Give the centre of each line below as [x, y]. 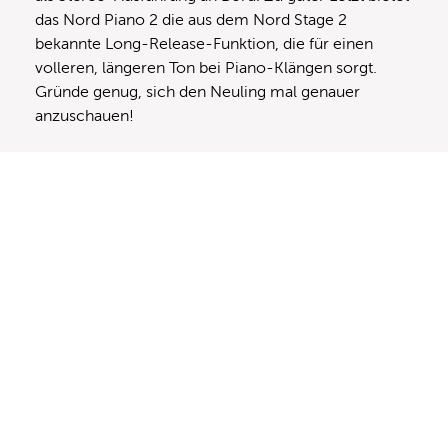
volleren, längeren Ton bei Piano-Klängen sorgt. [206, 67]
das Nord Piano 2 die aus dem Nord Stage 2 [191, 19]
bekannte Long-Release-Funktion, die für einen [204, 43]
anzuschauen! [84, 115]
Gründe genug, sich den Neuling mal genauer [197, 91]
